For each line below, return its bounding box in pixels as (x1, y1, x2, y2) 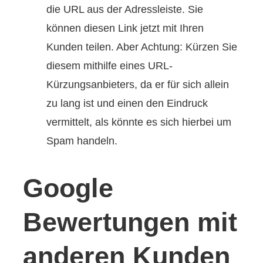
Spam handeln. (46, 134, 118, 147)
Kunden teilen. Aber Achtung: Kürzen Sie (46, 41, 238, 53)
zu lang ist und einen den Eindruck (46, 97, 208, 109)
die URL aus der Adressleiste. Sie (46, 3, 204, 15)
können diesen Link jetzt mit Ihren (46, 22, 204, 34)
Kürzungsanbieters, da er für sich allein (46, 78, 230, 90)
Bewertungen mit (23, 207, 238, 237)
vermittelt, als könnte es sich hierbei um (46, 116, 232, 128)
